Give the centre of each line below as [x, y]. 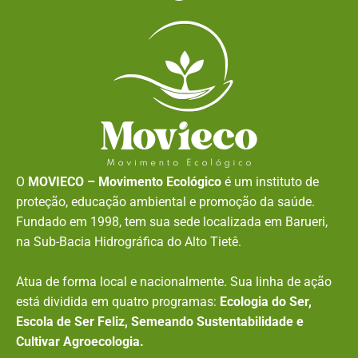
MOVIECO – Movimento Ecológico [125, 182]
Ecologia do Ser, [266, 302]
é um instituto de [270, 182]
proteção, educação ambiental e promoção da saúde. [165, 202]
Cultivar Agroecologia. [80, 342]
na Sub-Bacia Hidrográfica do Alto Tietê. [129, 242]
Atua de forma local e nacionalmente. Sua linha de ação [174, 282]
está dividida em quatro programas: [118, 302]
